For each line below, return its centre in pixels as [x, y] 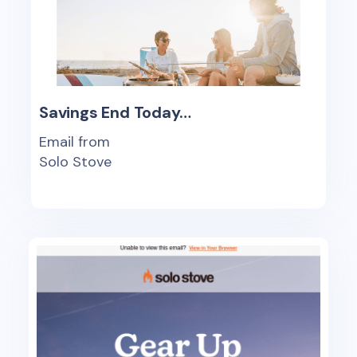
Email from [75, 142]
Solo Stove [75, 162]
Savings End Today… [115, 112]
